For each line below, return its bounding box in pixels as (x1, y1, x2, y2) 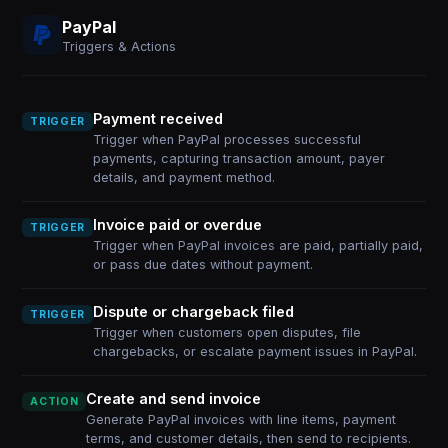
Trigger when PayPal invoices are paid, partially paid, (92, 238, 423, 253)
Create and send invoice (86, 390, 262, 407)
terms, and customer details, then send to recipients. (86, 431, 412, 446)
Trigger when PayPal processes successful (92, 132, 361, 147)
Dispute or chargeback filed (92, 303, 294, 320)
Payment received (92, 110, 223, 127)
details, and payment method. (92, 170, 275, 185)
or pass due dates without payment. (92, 257, 313, 272)
